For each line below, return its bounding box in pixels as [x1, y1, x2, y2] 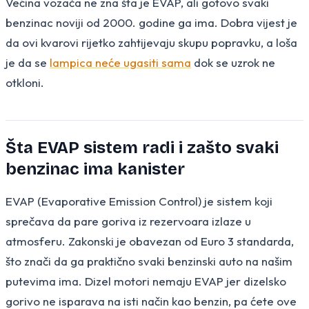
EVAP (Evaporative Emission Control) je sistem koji [6, 193, 272, 208]
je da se [6, 54, 50, 70]
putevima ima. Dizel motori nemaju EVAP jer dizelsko [6, 273, 286, 288]
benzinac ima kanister [6, 159, 185, 179]
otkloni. [6, 74, 44, 90]
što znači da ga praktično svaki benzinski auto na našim [6, 253, 292, 268]
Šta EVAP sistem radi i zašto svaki [6, 137, 279, 157]
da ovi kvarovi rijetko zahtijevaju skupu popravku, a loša [6, 34, 297, 50]
